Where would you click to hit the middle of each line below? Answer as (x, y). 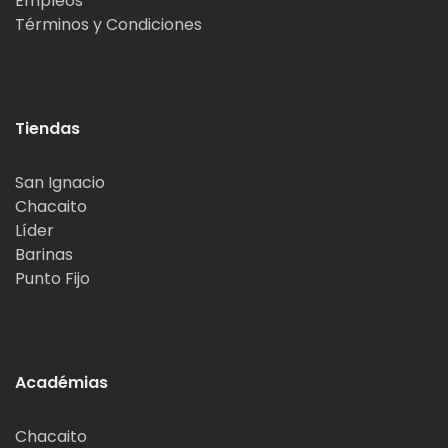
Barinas (44, 254)
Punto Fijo (52, 278)
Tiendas (47, 128)
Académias (61, 382)
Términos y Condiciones (108, 24)
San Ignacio (60, 182)
